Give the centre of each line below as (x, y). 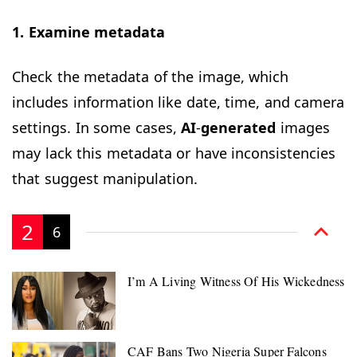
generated (238, 128)
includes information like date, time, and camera (178, 102)
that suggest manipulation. (105, 179)
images (303, 128)
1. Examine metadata (88, 32)
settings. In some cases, (96, 128)
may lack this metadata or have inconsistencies (174, 153)
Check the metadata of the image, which (150, 77)
